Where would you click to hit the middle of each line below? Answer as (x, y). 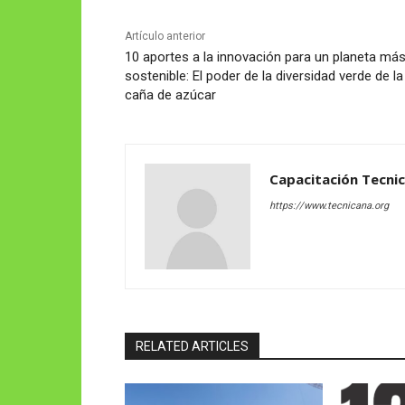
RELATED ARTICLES (192, 346)
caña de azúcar (170, 94)
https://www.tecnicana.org (329, 205)
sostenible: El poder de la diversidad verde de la (264, 75)
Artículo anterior (165, 36)
